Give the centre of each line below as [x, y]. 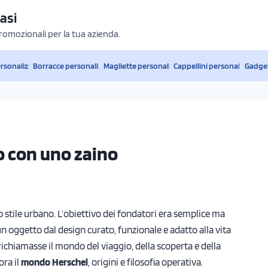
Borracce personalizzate [75, 66]
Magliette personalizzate [146, 66]
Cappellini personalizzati [215, 66]
